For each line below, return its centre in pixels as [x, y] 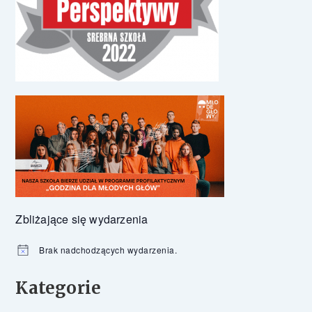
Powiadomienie [47, 254]
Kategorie [58, 288]
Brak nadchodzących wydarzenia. [108, 249]
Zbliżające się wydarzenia [82, 219]
